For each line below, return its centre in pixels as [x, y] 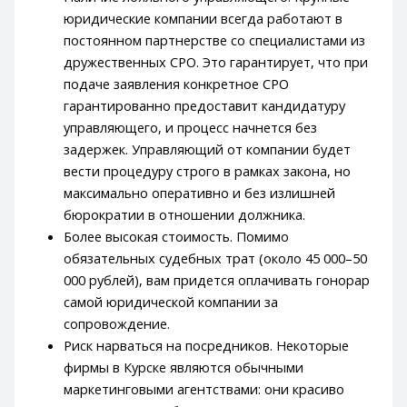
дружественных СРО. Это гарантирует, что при [216, 61]
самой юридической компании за [171, 301]
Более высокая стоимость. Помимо [177, 236]
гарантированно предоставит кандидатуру [205, 105]
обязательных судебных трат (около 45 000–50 [216, 258]
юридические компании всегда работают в [203, 18]
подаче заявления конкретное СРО [177, 83]
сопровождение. [117, 323]
